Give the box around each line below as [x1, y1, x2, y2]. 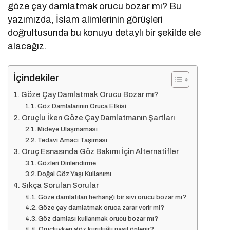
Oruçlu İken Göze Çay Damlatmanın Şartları [21, 113, 175, 122]
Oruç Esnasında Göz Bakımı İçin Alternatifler [21, 147, 179, 156]
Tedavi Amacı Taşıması [37, 137, 108, 144]
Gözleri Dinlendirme [37, 160, 97, 167]
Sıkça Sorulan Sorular [21, 181, 99, 190]
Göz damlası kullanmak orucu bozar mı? [38, 215, 159, 223]
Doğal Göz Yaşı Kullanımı [37, 170, 112, 178]
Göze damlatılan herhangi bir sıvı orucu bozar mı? [38, 194, 187, 201]
